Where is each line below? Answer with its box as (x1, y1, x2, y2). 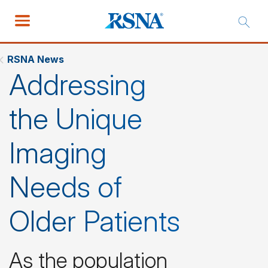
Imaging (9, 135, 106, 170)
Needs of (9, 169, 122, 205)
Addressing (9, 67, 146, 102)
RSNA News (7, 53, 64, 65)
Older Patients (9, 203, 180, 239)
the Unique (9, 101, 142, 136)
